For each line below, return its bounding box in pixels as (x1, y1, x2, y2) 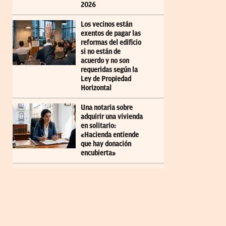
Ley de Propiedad (81, 75, 131, 83)
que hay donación (81, 140, 131, 148)
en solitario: (81, 122, 116, 130)
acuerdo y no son (81, 56, 129, 65)
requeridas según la (81, 66, 138, 74)
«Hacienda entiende (81, 131, 139, 139)
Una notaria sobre (81, 103, 133, 111)
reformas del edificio (81, 38, 141, 46)
